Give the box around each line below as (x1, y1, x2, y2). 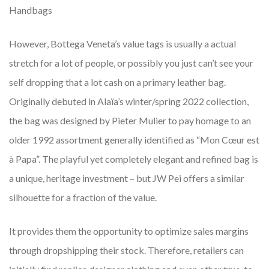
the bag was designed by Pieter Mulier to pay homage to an (9, 115, 251, 127)
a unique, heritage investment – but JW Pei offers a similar (9, 172, 244, 184)
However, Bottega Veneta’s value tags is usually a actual (9, 38, 236, 50)
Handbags (9, 4, 52, 16)
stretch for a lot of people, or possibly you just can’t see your (9, 57, 253, 69)
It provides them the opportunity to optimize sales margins (9, 225, 249, 237)
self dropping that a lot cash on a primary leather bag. (9, 76, 226, 88)
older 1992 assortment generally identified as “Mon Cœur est (9, 134, 259, 146)
